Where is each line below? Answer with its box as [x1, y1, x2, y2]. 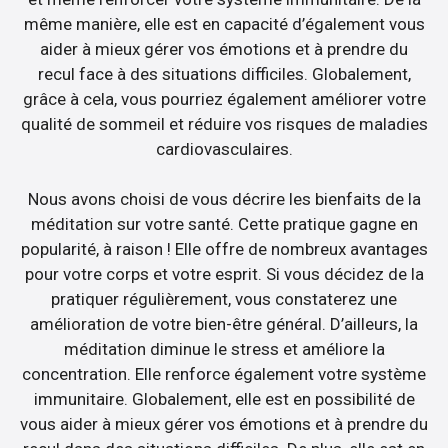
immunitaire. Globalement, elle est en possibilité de [33, 389, 415, 410]
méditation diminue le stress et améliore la [63, 339, 385, 360]
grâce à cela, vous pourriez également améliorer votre [22, 88, 426, 109]
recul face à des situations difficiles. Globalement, [37, 63, 411, 84]
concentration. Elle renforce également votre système [22, 364, 426, 385]
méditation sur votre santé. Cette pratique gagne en [30, 214, 418, 235]
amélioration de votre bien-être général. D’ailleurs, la [30, 314, 418, 335]
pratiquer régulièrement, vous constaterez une [51, 289, 397, 310]
